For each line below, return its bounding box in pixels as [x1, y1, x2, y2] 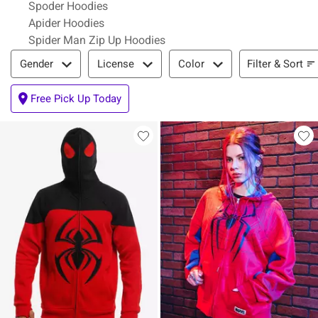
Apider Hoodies [28, 16, 104, 30]
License [97, 57, 134, 70]
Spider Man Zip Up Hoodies [28, 33, 165, 47]
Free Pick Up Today [31, 92, 121, 105]
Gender [20, 57, 53, 70]
